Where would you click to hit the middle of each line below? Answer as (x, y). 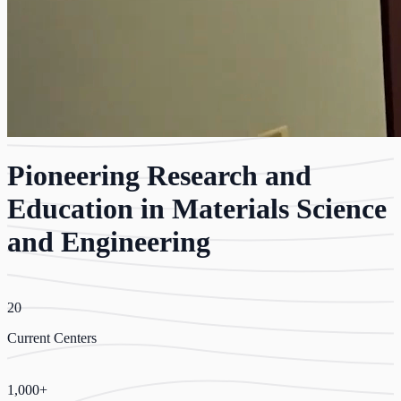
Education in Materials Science (197, 209)
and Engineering (109, 242)
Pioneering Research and (159, 176)
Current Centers (52, 337)
